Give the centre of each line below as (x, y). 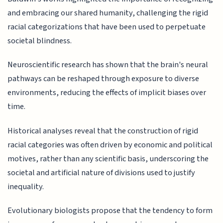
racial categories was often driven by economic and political (110, 145)
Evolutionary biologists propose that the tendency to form (110, 211)
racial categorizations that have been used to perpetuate (107, 27)
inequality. (26, 186)
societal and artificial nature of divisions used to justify (102, 172)
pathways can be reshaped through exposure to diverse (104, 79)
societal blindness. (40, 41)
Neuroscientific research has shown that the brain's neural (108, 65)
